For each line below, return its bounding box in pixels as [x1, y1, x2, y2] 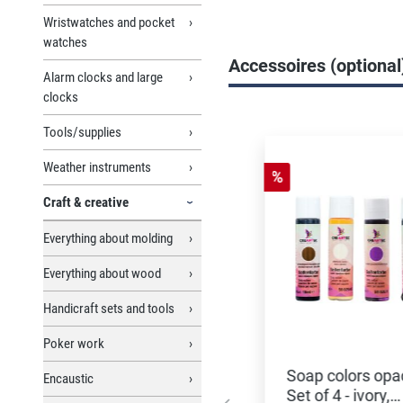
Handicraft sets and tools [43, 300, 175, 317]
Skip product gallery [264, 114, 373, 130]
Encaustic [43, 370, 94, 387]
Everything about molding [43, 229, 173, 246]
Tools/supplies [43, 123, 121, 140]
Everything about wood [43, 264, 161, 282]
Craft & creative [43, 193, 129, 210]
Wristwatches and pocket [43, 13, 175, 31]
